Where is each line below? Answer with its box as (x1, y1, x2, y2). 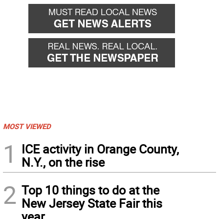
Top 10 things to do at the (22, 181, 159, 198)
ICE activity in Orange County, (22, 140, 179, 157)
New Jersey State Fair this (22, 195, 162, 211)
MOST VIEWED (3, 121, 51, 131)
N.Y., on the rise (22, 153, 105, 170)
